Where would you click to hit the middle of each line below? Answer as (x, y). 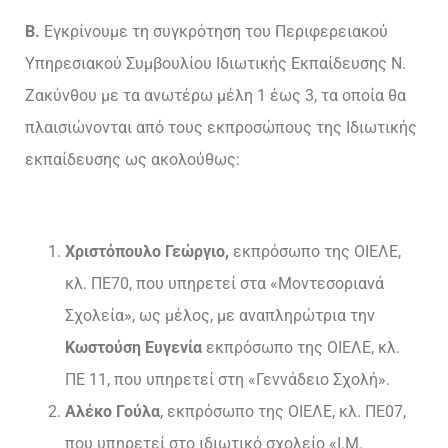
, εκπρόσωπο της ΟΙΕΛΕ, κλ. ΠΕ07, (283, 412)
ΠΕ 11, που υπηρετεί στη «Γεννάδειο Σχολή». (227, 380)
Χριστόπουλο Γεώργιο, (149, 252)
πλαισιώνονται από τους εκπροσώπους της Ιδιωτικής (221, 127)
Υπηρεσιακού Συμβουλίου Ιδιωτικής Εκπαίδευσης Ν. (215, 63)
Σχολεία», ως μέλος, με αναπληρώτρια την (220, 316)
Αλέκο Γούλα (112, 412)
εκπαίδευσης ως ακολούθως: (132, 159)
